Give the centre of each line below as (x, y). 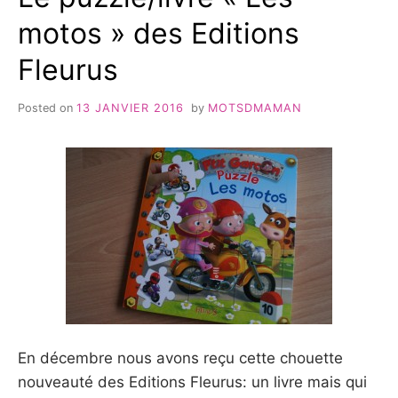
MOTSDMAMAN (255, 107)
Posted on (47, 107)
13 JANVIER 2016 (130, 107)
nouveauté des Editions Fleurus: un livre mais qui (192, 382)
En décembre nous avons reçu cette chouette (180, 358)
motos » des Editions (159, 33)
